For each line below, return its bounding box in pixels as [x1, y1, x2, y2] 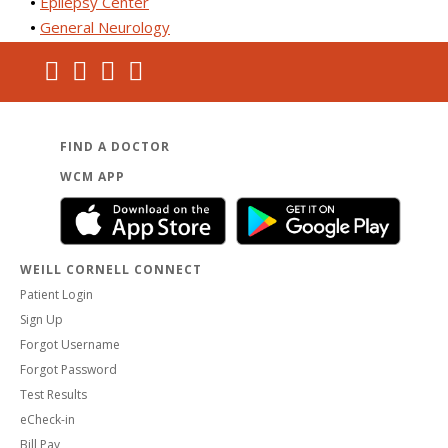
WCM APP [60, 167, 125, 185]
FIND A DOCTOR [60, 137, 170, 155]
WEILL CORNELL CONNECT [20, 261, 202, 279]
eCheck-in [20, 411, 75, 429]
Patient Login [20, 286, 93, 304]
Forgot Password [20, 361, 117, 379]
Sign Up [20, 311, 63, 329]
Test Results [20, 386, 87, 404]
